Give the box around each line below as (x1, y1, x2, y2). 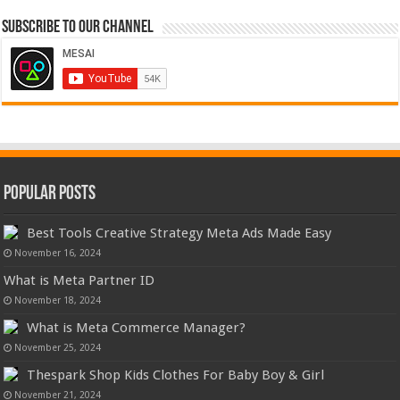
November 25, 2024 (14, 342, 102, 354)
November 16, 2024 (14, 247, 102, 259)
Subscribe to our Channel (2, 19, 154, 37)
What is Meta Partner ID (4, 272, 155, 289)
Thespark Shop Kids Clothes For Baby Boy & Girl (27, 367, 325, 384)
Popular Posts (4, 184, 96, 205)
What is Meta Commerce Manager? (27, 320, 246, 337)
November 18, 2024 (14, 295, 102, 306)
